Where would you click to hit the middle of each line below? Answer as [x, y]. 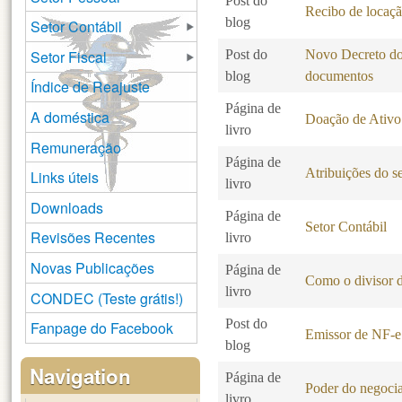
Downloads [67, 207]
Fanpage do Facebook [102, 328]
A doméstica [70, 118]
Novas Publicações [93, 267]
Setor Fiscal [69, 57]
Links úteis [65, 178]
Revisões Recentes [93, 238]
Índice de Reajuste [91, 87]
